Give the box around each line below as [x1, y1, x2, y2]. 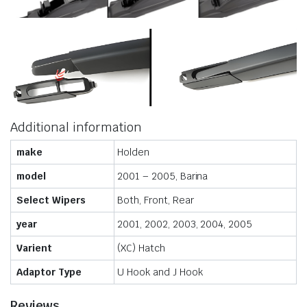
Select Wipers [16, 194, 86, 207]
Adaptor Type [16, 266, 82, 279]
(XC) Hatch [117, 242, 165, 255]
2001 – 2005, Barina [117, 170, 208, 183]
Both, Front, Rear [117, 194, 194, 207]
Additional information [10, 119, 142, 136]
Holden [117, 146, 149, 159]
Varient [16, 242, 52, 255]
